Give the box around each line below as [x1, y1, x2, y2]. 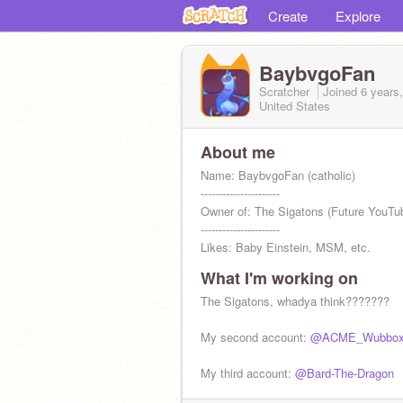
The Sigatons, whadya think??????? [201, 292, 390, 309]
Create [268, 6, 308, 25]
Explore [336, 6, 381, 25]
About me [201, 140, 275, 164]
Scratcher [259, 82, 313, 100]
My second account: [201, 328, 310, 345]
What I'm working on [201, 266, 358, 290]
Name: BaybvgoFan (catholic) [201, 166, 355, 184]
